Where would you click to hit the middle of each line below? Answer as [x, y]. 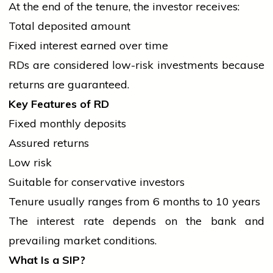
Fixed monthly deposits [67, 124]
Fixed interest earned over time [88, 46]
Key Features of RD [59, 104]
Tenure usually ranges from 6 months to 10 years [134, 202]
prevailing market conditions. [83, 241]
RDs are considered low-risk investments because [136, 65]
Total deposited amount [69, 26]
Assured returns [49, 143]
